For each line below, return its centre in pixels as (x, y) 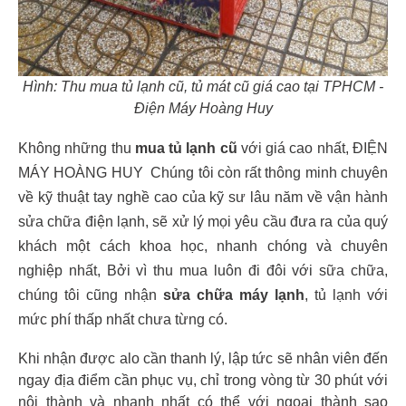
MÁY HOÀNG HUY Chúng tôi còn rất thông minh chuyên (203, 173)
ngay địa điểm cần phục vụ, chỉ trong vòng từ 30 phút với (203, 381)
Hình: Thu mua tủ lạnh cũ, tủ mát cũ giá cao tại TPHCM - (203, 87)
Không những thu (77, 149)
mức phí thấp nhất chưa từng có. (123, 320)
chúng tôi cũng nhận (87, 295)
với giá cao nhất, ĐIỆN (313, 149)
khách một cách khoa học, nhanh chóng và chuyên (203, 246)
